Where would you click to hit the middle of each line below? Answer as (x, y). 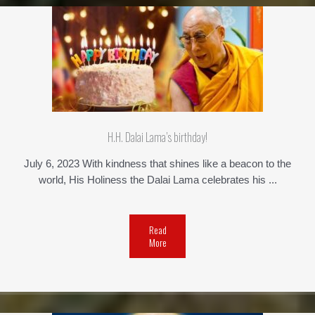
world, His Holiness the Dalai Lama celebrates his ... (157, 180)
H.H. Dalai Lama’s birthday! (157, 137)
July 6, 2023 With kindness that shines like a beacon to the (157, 164)
